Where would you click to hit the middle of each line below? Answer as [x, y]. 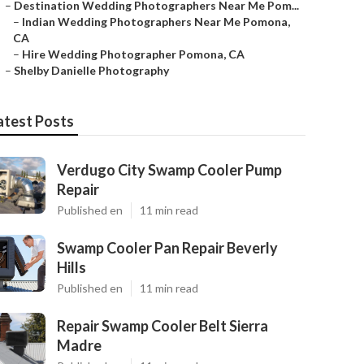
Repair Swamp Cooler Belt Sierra [162, 326]
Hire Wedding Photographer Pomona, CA [133, 54]
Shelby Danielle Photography [91, 70]
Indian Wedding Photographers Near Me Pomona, [156, 22]
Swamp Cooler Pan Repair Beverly [167, 248]
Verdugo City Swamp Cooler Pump [169, 170]
